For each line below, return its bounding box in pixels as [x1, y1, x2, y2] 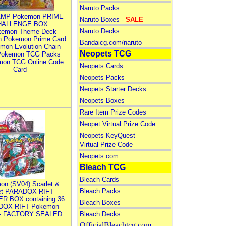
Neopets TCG [79, 49, 131, 58]
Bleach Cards [79, 176, 119, 183]
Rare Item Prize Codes [79, 108, 146, 116]
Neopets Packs [79, 74, 125, 81]
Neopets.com [79, 152, 119, 160]
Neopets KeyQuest [79, 132, 135, 139]
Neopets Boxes [79, 97, 125, 104]
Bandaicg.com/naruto [79, 39, 142, 46]
